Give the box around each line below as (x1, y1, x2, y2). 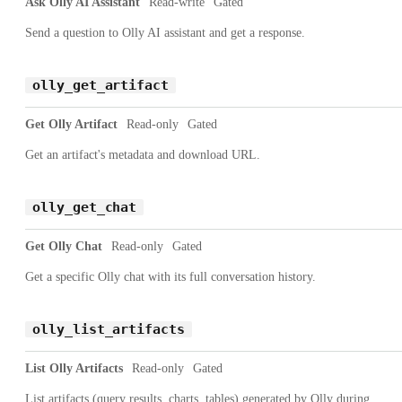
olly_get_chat (32, 198, 137, 215)
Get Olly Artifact (25, 117, 118, 131)
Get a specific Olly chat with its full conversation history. (25, 269, 316, 284)
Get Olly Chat (25, 239, 102, 253)
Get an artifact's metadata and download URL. (25, 147, 260, 162)
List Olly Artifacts (25, 361, 123, 375)
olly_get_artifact (32, 76, 170, 93)
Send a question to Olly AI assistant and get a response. (25, 25, 305, 39)
